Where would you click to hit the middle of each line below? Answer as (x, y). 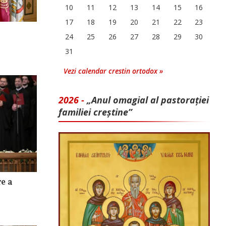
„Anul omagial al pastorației (148, 100)
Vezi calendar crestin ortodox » (113, 71)
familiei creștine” (95, 112)
